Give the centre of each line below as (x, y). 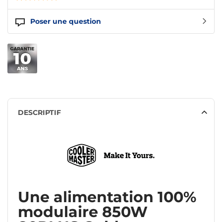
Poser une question (66, 22)
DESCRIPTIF (39, 113)
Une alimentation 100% (107, 197)
